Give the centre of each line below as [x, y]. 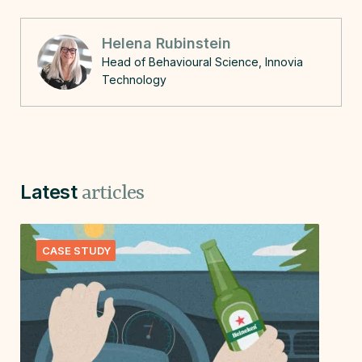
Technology [134, 80]
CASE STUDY [76, 250]
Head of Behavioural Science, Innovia [202, 62]
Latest [51, 192]
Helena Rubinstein [166, 43]
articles [112, 194]
